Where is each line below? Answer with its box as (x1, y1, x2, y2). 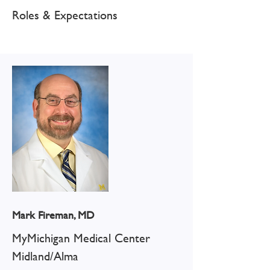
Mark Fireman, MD (12, 207, 95, 223)
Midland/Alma (12, 247, 78, 265)
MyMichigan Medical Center (12, 229, 150, 246)
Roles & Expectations (12, 6, 118, 24)
